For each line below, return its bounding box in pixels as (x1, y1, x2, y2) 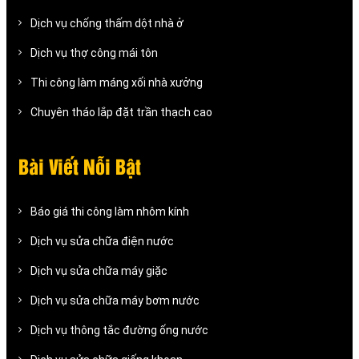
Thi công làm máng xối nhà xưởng (30, 76, 203, 90)
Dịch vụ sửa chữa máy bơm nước (30, 294, 200, 308)
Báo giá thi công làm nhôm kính (30, 205, 189, 219)
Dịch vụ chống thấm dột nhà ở (30, 17, 184, 30)
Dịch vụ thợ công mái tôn (30, 46, 158, 60)
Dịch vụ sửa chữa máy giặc (30, 264, 167, 278)
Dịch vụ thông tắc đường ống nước (30, 324, 208, 337)
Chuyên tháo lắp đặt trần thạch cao (30, 106, 212, 119)
